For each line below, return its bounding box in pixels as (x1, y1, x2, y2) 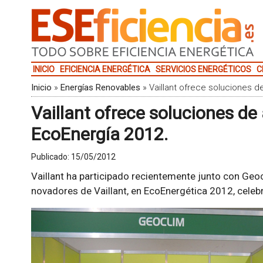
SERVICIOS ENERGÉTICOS (155, 65, 251, 74)
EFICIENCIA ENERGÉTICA (59, 65, 150, 74)
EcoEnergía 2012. (31, 124, 168, 144)
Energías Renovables (60, 82, 140, 93)
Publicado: (31, 152, 71, 161)
